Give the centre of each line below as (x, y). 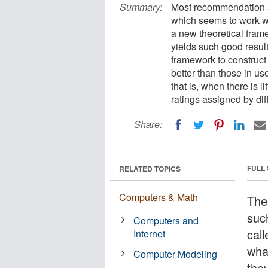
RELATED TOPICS (150, 168)
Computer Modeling (176, 254)
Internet (150, 233)
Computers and (166, 220)
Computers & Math (159, 197)
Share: (148, 124)
